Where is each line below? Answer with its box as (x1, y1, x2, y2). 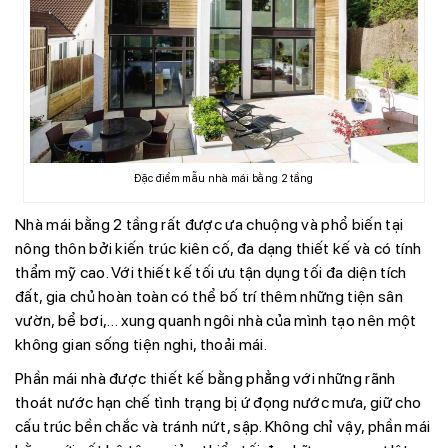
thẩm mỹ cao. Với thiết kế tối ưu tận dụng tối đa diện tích (15, 263, 407, 283)
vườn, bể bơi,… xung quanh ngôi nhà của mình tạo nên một (15, 311, 417, 331)
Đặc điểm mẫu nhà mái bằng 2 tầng (134, 172, 314, 186)
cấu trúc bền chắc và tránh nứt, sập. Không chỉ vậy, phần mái (15, 417, 431, 437)
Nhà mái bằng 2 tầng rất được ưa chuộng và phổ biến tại (15, 215, 404, 235)
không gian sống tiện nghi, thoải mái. (15, 335, 267, 355)
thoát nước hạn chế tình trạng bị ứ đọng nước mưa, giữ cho (15, 393, 422, 413)
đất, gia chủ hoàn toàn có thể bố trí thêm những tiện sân (15, 287, 403, 307)
